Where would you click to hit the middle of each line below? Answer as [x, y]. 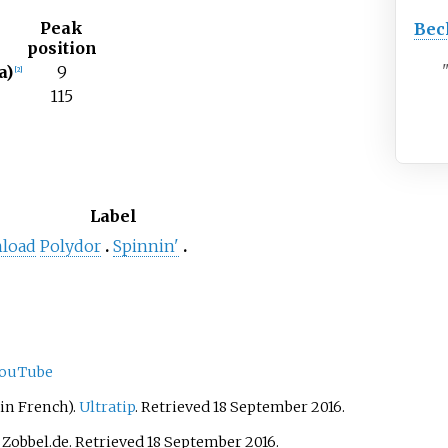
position [61, 48]
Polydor [70, 245]
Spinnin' [145, 245]
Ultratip [106, 406]
